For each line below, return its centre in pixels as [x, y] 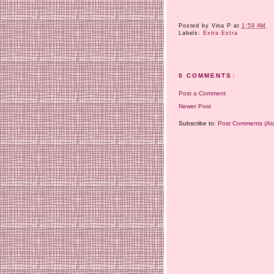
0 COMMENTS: [207, 76]
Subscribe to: [198, 124]
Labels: [191, 33]
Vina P [221, 26]
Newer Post [195, 106]
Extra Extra [220, 33]
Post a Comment [202, 93]
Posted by [195, 26]
